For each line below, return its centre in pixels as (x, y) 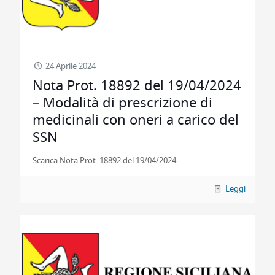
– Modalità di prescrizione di (122, 103)
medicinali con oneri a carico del (136, 120)
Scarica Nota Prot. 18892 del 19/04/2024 (108, 161)
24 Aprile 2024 (71, 67)
